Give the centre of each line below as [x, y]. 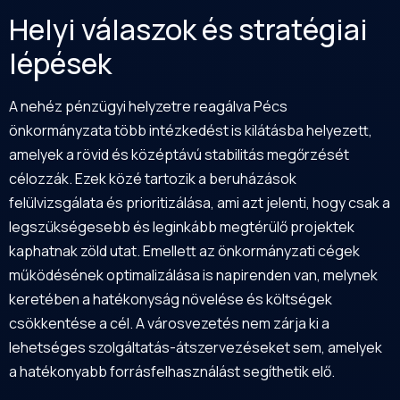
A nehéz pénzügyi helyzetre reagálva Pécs [148, 106]
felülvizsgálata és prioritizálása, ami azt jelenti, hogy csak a [200, 202]
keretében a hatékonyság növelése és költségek [171, 299]
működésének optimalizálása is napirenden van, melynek [193, 275]
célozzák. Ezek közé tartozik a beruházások [153, 178]
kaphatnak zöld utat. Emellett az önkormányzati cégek [184, 250]
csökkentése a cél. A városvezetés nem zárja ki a [169, 323]
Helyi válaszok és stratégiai [188, 29]
